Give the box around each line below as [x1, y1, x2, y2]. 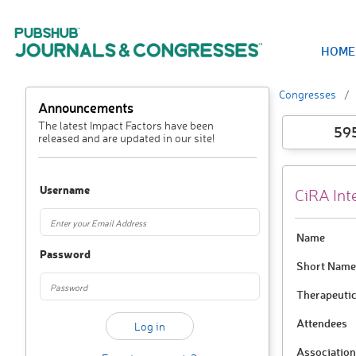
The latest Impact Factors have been [38, 118, 214, 132]
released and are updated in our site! [38, 131, 215, 145]
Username [40, 182, 90, 197]
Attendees [296, 315, 347, 331]
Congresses [278, 87, 336, 101]
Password [40, 246, 91, 261]
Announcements [38, 99, 133, 116]
